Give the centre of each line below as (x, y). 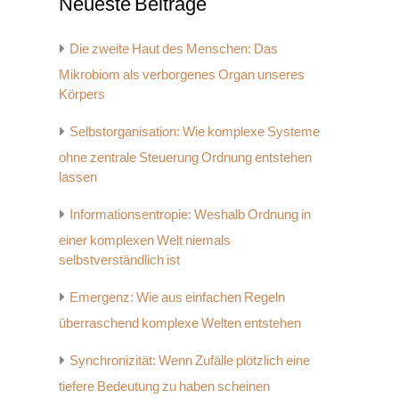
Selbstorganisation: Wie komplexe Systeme (195, 131)
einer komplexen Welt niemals (145, 240)
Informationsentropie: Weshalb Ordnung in (190, 214)
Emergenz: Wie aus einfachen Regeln (177, 297)
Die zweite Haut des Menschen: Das (174, 49)
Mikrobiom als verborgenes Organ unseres (182, 74)
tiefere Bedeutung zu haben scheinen (164, 386)
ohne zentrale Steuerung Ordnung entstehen (185, 157)
